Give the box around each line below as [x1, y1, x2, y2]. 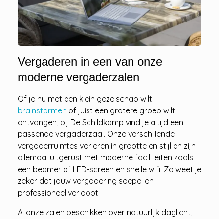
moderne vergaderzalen [18, 70, 139, 84]
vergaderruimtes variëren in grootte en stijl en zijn [18, 140, 196, 151]
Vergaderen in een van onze [18, 54, 162, 68]
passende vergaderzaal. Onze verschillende [18, 129, 175, 139]
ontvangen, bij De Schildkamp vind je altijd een [18, 117, 183, 127]
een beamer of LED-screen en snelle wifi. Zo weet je [18, 164, 201, 174]
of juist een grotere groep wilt [66, 105, 175, 115]
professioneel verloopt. [18, 187, 100, 197]
